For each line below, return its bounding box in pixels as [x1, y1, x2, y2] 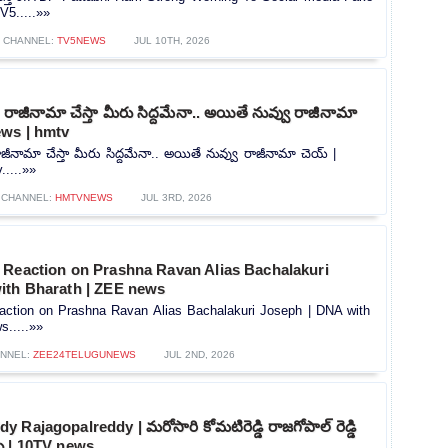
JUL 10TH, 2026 [134, 35, 210, 47]
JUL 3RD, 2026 [141, 192, 212, 204]
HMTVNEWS [55, 192, 113, 204]
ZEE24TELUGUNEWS [32, 349, 136, 361]
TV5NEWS [57, 35, 106, 47]
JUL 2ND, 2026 [163, 349, 235, 361]
